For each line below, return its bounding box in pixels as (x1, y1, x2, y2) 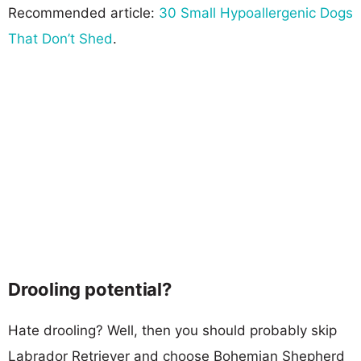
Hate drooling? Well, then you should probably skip (8, 322, 337, 338)
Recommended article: (8, 4, 159, 21)
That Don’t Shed (8, 30, 113, 47)
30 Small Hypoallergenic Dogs (159, 4, 353, 21)
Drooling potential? (8, 278, 172, 300)
